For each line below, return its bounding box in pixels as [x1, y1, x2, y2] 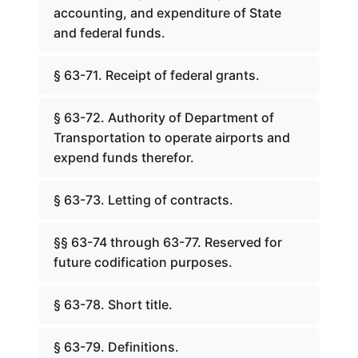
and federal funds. [54, 25, 165, 41]
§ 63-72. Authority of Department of [54, 109, 274, 125]
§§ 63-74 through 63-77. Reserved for [54, 234, 282, 250]
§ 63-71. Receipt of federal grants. [54, 67, 260, 83]
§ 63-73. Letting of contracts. [54, 192, 233, 208]
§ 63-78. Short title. [54, 296, 173, 312]
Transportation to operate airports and [54, 129, 290, 145]
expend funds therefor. [54, 149, 194, 165]
